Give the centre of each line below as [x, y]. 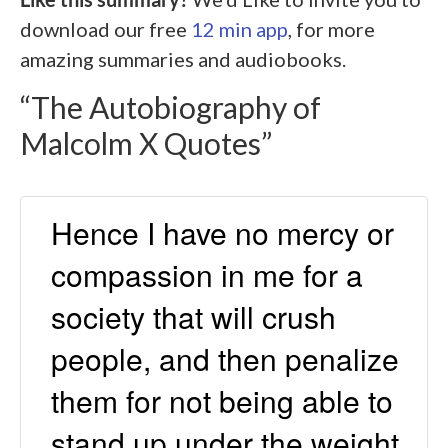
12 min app [239, 28]
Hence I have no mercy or [222, 232]
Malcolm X [89, 142]
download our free [105, 28]
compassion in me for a [207, 274]
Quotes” [215, 142]
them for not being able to [222, 400]
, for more [331, 28]
